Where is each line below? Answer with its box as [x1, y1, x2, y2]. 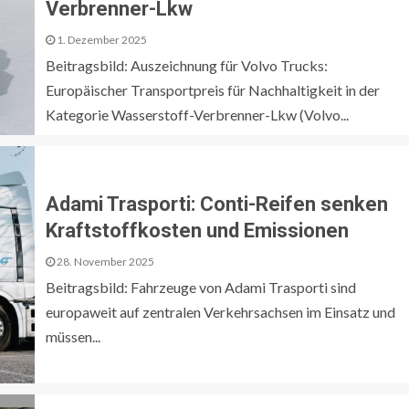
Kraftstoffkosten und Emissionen [46, 218, 349, 242]
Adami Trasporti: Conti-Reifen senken [46, 192, 388, 215]
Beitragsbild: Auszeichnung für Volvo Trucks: [46, 56, 328, 74]
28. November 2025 [55, 254, 154, 268]
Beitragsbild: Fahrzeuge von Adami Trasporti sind [46, 278, 356, 296]
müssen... [46, 327, 100, 345]
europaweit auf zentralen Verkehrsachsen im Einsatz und [46, 302, 395, 320]
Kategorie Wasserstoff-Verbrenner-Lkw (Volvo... [46, 105, 349, 123]
